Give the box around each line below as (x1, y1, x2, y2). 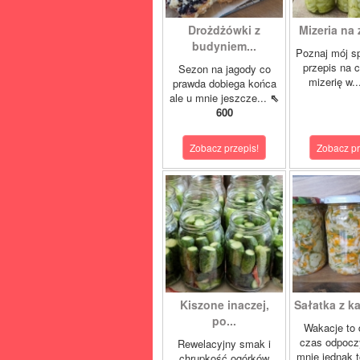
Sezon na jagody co (178, 61, 271, 76)
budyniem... (192, 38, 256, 54)
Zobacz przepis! (190, 141, 259, 154)
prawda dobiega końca (172, 76, 276, 91)
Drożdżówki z (188, 22, 260, 38)
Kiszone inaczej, (179, 297, 269, 313)
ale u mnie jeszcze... (170, 90, 270, 105)
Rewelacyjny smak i (178, 336, 271, 351)
